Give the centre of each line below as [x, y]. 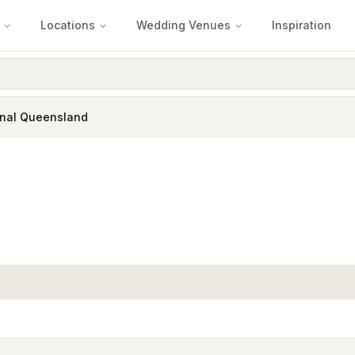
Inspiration [302, 25]
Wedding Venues [183, 25]
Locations [68, 25]
